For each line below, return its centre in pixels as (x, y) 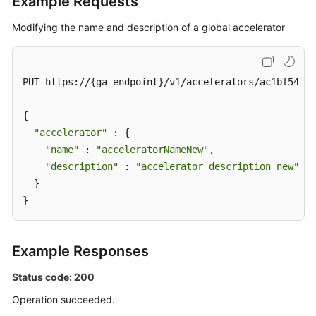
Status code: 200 (53, 277)
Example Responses (80, 251)
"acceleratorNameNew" (152, 150)
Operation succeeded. (63, 299)
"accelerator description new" (217, 166)
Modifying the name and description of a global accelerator (148, 27)
